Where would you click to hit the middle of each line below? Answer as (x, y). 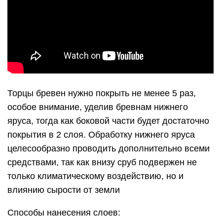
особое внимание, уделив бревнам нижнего (98, 107)
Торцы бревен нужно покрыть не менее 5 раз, (102, 93)
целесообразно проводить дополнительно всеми (109, 148)
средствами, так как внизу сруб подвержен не (102, 162)
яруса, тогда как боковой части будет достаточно (108, 121)
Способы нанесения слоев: (64, 213)
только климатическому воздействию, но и (95, 176)
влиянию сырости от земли (64, 190)
